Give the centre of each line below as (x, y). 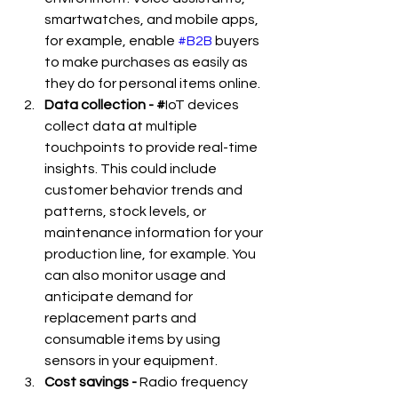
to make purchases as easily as (147, 62)
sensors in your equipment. (131, 361)
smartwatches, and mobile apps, (153, 20)
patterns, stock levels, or (127, 211)
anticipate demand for (120, 297)
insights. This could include (132, 169)
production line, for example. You (151, 254)
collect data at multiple (122, 126)
